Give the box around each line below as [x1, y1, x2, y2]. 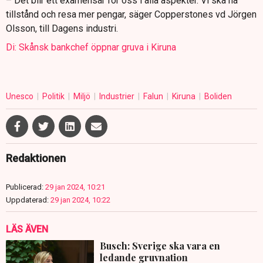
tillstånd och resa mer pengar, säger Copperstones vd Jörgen [6, 9, 257, 21]
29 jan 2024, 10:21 [45, 183, 105, 192]
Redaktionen [6, 152, 66, 165]
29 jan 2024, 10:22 [50, 195, 110, 205]
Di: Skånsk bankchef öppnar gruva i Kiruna [6, 42, 176, 53]
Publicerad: [6, 183, 43, 192]
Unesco [6, 92, 35, 102]
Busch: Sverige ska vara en [100, 240, 220, 252]
